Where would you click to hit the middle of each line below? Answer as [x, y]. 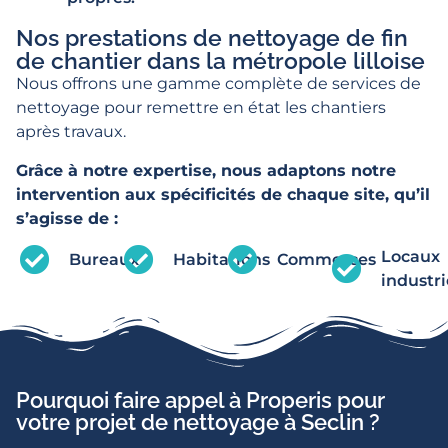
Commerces [326, 260]
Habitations [221, 260]
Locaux [410, 257]
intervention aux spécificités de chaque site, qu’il [223, 194]
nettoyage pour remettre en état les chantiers [201, 108]
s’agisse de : [67, 218]
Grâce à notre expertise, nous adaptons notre [206, 170]
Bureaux [103, 260]
